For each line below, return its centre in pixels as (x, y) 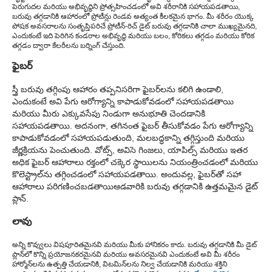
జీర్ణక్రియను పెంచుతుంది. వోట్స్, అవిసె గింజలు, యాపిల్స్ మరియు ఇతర (130, 150)
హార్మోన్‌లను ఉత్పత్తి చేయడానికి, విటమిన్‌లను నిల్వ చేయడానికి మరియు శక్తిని (120, 264)
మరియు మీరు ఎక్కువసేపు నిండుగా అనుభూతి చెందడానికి (109, 113)
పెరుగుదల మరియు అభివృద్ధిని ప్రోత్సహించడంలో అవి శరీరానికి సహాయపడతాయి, (126, 7)
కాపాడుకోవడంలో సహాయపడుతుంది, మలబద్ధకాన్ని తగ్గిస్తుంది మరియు (128, 138)
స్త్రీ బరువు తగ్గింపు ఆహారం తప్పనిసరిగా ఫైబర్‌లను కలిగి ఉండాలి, (118, 89)
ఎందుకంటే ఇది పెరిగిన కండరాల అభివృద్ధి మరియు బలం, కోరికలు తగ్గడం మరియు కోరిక (133, 36)
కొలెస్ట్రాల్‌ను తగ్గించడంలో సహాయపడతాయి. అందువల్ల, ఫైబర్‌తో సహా (127, 174)
